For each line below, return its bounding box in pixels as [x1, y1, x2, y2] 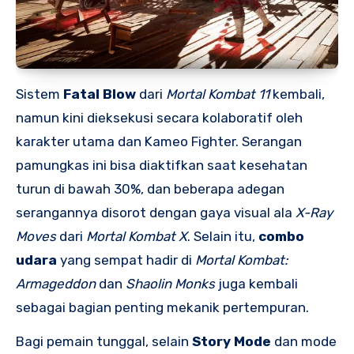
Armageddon [16, 275, 96, 292]
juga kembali [215, 275, 298, 292]
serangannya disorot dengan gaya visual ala [16, 204, 296, 220]
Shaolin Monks [126, 275, 215, 292]
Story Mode [192, 333, 271, 349]
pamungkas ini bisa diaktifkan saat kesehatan [16, 156, 307, 173]
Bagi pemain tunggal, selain [16, 333, 192, 349]
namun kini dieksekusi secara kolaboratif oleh [16, 109, 303, 126]
